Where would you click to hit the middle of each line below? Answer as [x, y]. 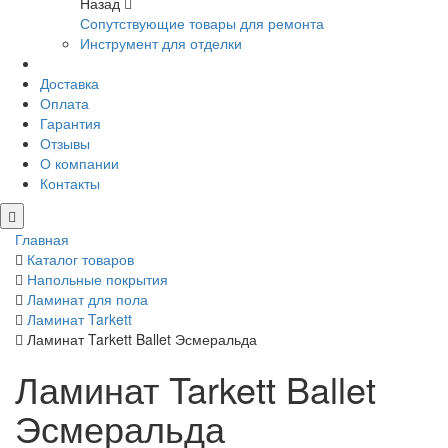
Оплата [64, 103]
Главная [42, 239]
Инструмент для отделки [161, 43]
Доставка [69, 83]
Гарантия [70, 123]
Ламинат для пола [87, 299]
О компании [79, 163]
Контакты [70, 183]
